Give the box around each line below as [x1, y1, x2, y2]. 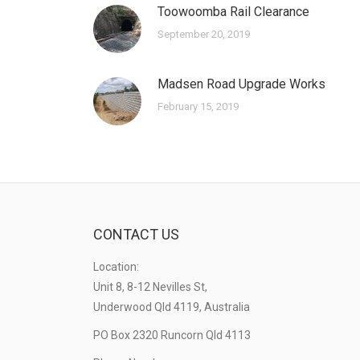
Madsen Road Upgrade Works [157, 76, 325, 92]
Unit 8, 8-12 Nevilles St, [93, 280, 207, 294]
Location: [93, 260, 139, 274]
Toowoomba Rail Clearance [157, 4, 309, 20]
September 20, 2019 [157, 28, 250, 41]
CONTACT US [93, 226, 179, 243]
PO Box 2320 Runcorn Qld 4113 [93, 329, 251, 342]
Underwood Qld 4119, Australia [93, 301, 250, 314]
